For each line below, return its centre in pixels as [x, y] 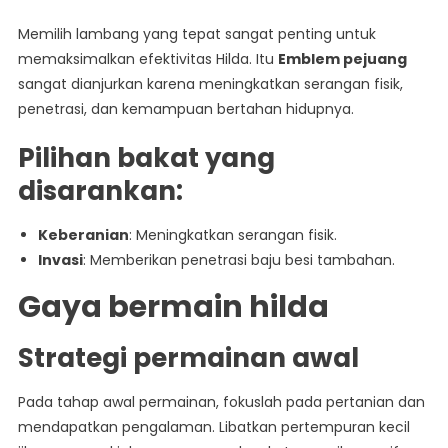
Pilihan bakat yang [146, 158]
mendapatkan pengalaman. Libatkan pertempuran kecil [213, 427]
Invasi [60, 260]
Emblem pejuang [342, 59]
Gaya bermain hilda [173, 307]
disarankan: [100, 191]
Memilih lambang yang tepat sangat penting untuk [196, 34]
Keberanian [83, 235]
